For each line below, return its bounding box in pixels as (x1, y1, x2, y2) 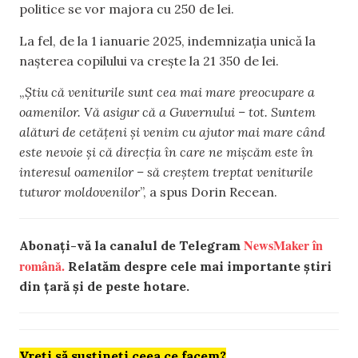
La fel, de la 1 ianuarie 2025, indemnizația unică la (19, 32, 316, 49)
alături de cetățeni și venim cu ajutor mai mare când (19, 123, 325, 140)
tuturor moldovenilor (19, 183, 140, 200)
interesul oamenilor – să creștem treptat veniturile (19, 163, 313, 180)
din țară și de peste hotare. (19, 277, 189, 294)
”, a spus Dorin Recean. (140, 183, 277, 200)
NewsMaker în (244, 235, 323, 254)
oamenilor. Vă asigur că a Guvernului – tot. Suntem (19, 103, 316, 120)
